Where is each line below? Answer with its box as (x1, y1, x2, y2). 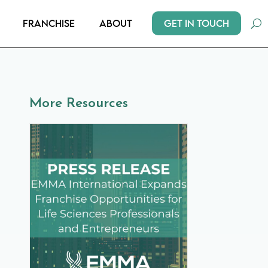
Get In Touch (164, 17, 229, 30)
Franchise (23, 17, 75, 30)
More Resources (29, 96, 129, 111)
